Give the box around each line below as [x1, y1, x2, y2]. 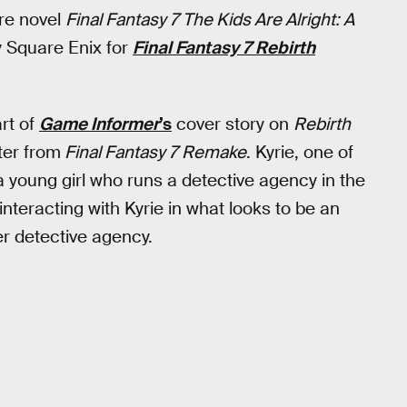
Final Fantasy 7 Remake [61, 140, 246, 164]
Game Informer [39, 112, 159, 135]
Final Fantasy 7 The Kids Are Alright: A [65, 8, 354, 31]
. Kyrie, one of [246, 140, 353, 164]
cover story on [172, 112, 293, 135]
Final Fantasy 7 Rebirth [133, 36, 315, 59]
